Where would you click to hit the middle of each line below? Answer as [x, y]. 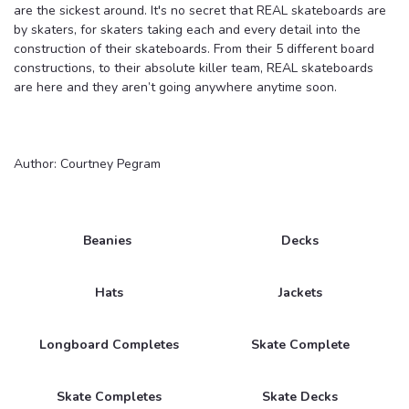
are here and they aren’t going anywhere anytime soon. [175, 87]
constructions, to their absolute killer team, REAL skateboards [194, 68]
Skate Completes [109, 396]
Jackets [300, 292]
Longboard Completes [109, 344]
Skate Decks [300, 396]
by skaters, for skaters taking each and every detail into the [187, 29]
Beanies [107, 240]
